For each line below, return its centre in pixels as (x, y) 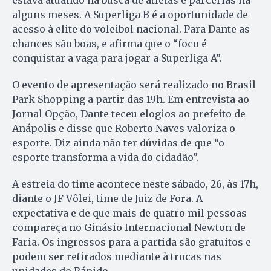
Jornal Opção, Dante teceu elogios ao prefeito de (129, 114)
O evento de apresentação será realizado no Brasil (134, 85)
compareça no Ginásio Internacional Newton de (129, 228)
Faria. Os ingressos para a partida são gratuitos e (132, 242)
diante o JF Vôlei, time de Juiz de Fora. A (107, 199)
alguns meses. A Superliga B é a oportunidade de (130, 15)
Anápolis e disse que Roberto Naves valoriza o (124, 129)
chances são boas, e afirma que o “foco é (109, 44)
